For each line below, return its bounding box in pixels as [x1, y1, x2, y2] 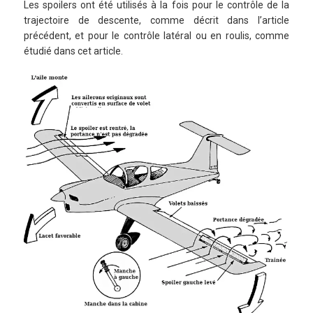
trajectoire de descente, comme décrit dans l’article [24, 15, 289, 27]
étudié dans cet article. [24, 45, 123, 57]
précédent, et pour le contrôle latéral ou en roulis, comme [24, 30, 289, 42]
